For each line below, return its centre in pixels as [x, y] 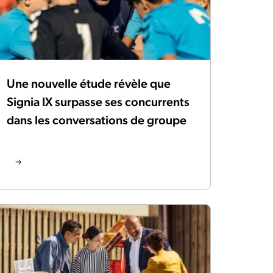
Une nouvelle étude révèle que [89, 84]
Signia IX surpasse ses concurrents [98, 102]
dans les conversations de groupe [97, 120]
